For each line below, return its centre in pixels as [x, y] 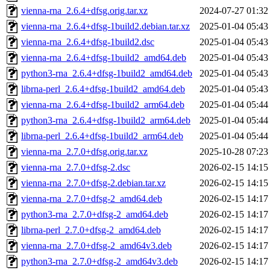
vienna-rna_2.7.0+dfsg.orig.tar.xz [84, 152]
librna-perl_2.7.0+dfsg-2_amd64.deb [91, 230]
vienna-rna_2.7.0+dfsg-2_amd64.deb [92, 199]
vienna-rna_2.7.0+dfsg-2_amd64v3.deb [96, 246]
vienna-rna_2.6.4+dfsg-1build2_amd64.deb [104, 58]
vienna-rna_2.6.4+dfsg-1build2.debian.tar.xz [105, 27]
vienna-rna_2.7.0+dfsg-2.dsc [76, 168]
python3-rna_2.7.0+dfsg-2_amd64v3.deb [99, 262]
